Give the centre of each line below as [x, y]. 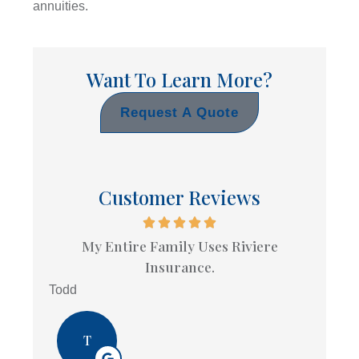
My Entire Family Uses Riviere [179, 245]
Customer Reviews [179, 197]
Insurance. [179, 266]
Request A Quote [179, 112]
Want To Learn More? [179, 79]
